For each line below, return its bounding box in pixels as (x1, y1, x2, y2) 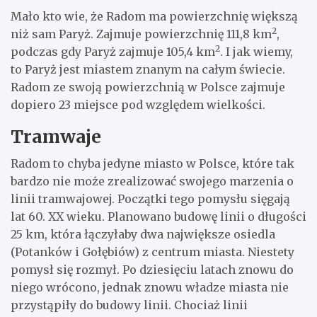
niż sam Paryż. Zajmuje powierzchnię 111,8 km (11, 26, 272, 41)
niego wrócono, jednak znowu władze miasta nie (11, 279, 289, 294)
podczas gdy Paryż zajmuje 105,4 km (11, 44, 215, 59)
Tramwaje (11, 125, 101, 148)
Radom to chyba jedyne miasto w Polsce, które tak (11, 156, 294, 171)
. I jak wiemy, (220, 44, 293, 59)
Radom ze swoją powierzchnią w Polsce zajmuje (11, 79, 285, 94)
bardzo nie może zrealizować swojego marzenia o (11, 173, 294, 188)
